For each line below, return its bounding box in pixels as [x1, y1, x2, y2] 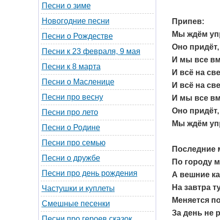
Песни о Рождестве [41, 32, 113, 40]
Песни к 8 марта [41, 62, 101, 71]
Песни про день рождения [41, 169, 137, 177]
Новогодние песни [41, 17, 110, 25]
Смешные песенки [41, 199, 110, 208]
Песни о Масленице [41, 78, 114, 86]
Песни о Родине [41, 123, 100, 132]
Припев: [171, 17, 204, 26]
